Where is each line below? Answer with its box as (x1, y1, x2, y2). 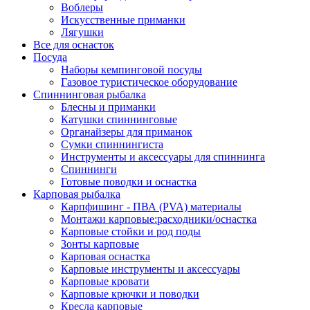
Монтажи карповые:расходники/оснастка (61, 213, 257, 226)
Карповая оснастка (61, 250, 150, 263)
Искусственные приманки (61, 14, 185, 26)
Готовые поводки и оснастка (61, 176, 197, 188)
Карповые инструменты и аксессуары (61, 263, 240, 275)
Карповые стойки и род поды (61, 226, 201, 238)
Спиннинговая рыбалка (33, 89, 146, 101)
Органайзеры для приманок (61, 126, 192, 138)
